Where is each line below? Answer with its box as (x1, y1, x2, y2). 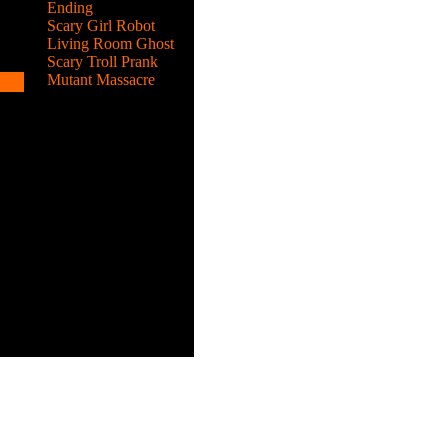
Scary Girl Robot (46, 17, 155, 34)
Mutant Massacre (46, 71, 155, 88)
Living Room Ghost (46, 35, 174, 52)
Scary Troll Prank (46, 53, 158, 70)
